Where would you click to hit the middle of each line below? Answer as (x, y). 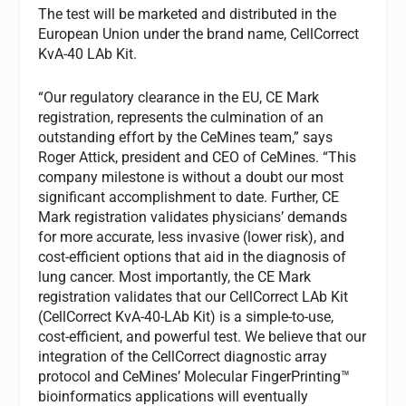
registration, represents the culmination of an (181, 117)
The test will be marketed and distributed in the (188, 14)
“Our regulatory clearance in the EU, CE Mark (179, 97)
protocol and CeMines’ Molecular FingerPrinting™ (194, 376)
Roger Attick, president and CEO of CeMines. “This (198, 157)
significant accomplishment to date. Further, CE (189, 197)
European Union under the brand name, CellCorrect (199, 34)
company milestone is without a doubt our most (191, 177)
